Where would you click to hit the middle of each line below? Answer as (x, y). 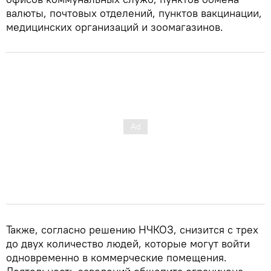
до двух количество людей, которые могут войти (128, 243)
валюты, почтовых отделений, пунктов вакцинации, (134, 13)
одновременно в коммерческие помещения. (116, 257)
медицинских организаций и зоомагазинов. (115, 27)
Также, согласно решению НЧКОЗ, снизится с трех (132, 229)
